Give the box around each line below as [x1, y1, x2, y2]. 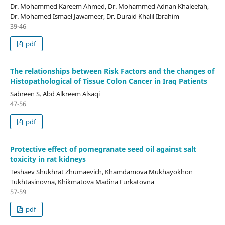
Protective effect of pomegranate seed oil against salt [10, 144, 196, 154]
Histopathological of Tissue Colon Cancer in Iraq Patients [10, 76, 207, 86]
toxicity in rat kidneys [10, 154, 86, 164]
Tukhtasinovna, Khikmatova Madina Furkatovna [10, 177, 154, 186]
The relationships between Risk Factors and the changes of [10, 66, 214, 76]
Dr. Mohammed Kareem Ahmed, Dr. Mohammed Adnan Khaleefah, [10, 1, 209, 11]
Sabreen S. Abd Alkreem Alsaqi [10, 89, 100, 98]
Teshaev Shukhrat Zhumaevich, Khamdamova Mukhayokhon [10, 167, 193, 176]
